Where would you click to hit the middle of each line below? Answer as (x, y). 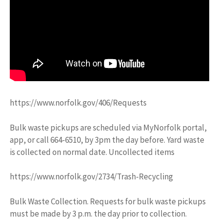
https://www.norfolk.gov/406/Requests (78, 103)
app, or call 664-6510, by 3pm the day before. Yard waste (107, 140)
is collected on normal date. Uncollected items (92, 152)
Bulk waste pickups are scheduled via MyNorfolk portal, (108, 127)
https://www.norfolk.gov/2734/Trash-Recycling (91, 176)
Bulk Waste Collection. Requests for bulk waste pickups (108, 201)
